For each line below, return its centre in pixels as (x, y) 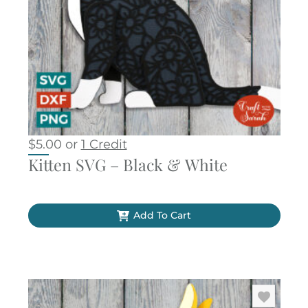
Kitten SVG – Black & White (128, 164)
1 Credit (104, 144)
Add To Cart (162, 216)
